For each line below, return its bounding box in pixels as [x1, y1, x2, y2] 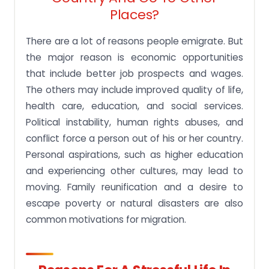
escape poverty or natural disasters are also [26, 197, 243, 210]
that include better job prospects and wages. [26, 67, 243, 80]
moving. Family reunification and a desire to [26, 181, 243, 194]
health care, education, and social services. [26, 100, 243, 113]
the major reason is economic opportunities [26, 51, 243, 64]
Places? [109, 5, 160, 25]
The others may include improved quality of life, [26, 83, 243, 97]
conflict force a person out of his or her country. [26, 132, 243, 145]
